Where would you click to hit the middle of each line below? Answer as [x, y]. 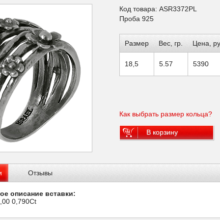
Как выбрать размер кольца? [166, 114]
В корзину [162, 132]
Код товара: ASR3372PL [158, 9]
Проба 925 [137, 19]
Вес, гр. [171, 43]
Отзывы [40, 173]
